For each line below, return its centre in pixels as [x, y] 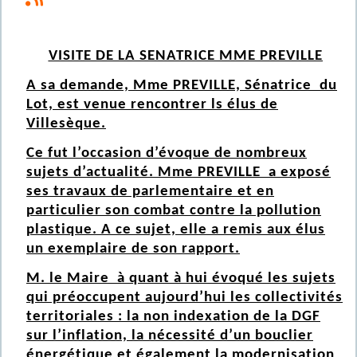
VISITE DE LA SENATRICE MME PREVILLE [185, 57]
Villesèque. [66, 124]
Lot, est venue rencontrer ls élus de [152, 105]
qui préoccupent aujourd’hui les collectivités [184, 298]
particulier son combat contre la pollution [174, 211]
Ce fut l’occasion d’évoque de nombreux [167, 154]
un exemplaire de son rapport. [133, 249]
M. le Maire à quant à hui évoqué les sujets [181, 279]
